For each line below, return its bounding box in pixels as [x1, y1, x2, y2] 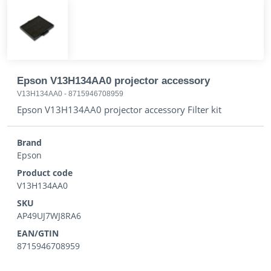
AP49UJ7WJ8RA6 [17, 210, 81, 221]
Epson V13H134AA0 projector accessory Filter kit [17, 103, 221, 116]
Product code [17, 167, 73, 178]
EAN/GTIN [17, 227, 59, 239]
